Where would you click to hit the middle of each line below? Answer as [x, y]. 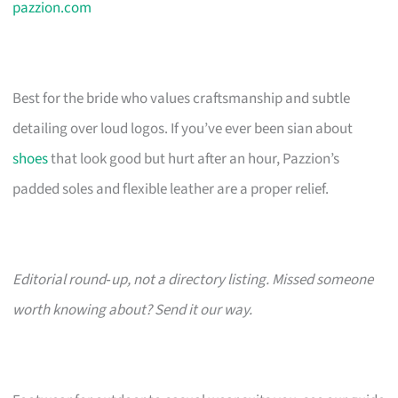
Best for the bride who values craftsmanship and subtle [182, 98]
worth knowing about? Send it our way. [133, 310]
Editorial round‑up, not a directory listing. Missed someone [193, 279]
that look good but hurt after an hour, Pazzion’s [194, 159]
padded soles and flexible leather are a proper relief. [171, 189]
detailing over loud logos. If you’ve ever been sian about [183, 128]
